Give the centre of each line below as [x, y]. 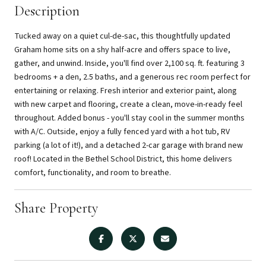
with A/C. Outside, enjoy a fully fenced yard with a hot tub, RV [122, 132]
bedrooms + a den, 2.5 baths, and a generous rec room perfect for [132, 77]
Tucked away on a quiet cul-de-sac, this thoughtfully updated [122, 36]
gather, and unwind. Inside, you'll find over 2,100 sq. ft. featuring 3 [129, 63]
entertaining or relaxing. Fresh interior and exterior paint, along [126, 91]
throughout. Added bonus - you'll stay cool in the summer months [129, 118]
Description [47, 11]
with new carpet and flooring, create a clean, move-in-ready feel [128, 104]
